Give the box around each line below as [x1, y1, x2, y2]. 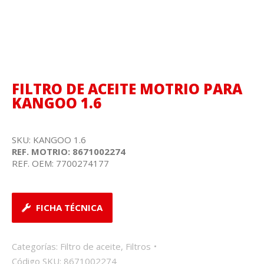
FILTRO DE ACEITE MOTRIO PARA [12, 79, 242, 98]
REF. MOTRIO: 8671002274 [12, 146, 126, 157]
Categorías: [12, 240, 60, 252]
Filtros [126, 240, 151, 252]
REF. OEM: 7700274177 [12, 157, 109, 169]
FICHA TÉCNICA [35, 202, 103, 213]
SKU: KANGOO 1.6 [12, 134, 86, 146]
